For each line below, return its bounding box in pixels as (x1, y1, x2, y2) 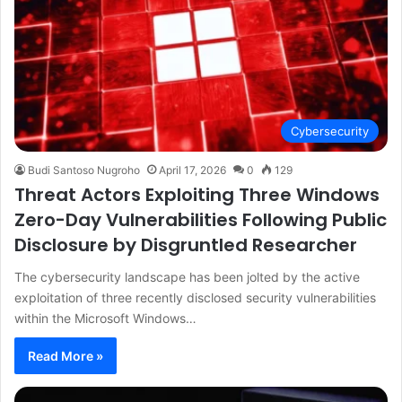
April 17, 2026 (159, 162, 226, 177)
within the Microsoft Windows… (14, 310, 197, 326)
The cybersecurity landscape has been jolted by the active (14, 268, 360, 284)
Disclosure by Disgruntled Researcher (14, 232, 357, 258)
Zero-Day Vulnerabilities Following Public (14, 206, 387, 232)
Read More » (28, 347, 103, 363)
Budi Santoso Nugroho (28, 162, 140, 177)
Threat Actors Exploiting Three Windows (14, 181, 380, 207)
